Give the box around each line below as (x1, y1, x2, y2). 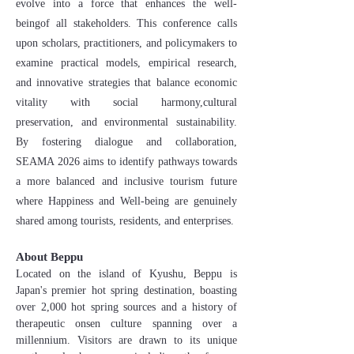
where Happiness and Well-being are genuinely (16, 195, 237, 207)
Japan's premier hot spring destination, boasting (16, 284, 237, 296)
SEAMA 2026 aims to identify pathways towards (16, 156, 237, 168)
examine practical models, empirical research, (16, 57, 237, 69)
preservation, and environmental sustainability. (16, 116, 237, 128)
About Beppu (16, 250, 83, 263)
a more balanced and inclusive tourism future (16, 175, 237, 187)
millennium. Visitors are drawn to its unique (16, 334, 237, 346)
